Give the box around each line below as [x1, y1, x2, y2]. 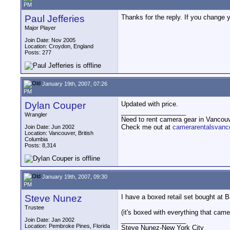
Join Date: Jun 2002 [25, 124, 74, 130]
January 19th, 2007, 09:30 [41, 173, 107, 180]
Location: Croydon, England [25, 43, 93, 49]
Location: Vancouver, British [25, 130, 93, 136]
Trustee [25, 204, 44, 210]
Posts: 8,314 [25, 142, 56, 148]
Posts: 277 [25, 49, 51, 55]
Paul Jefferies [25, 13, 85, 24]
